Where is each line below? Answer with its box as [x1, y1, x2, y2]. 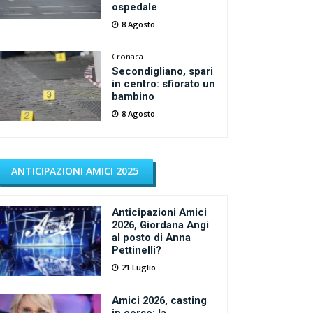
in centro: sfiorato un [112, 78, 216, 90]
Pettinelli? [112, 244, 162, 256]
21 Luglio [122, 262, 156, 272]
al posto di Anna [112, 231, 191, 244]
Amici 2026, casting [112, 294, 208, 307]
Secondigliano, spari [112, 65, 214, 78]
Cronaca [112, 51, 144, 61]
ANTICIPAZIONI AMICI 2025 [11, 164, 139, 177]
